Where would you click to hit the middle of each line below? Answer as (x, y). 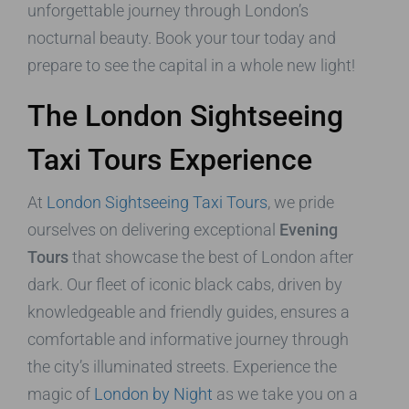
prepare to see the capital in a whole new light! (191, 65)
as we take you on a (285, 393)
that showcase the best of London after (211, 257)
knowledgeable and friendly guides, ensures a (189, 311)
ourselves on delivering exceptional (153, 229)
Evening (309, 229)
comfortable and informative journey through (188, 339)
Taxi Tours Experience (170, 159)
